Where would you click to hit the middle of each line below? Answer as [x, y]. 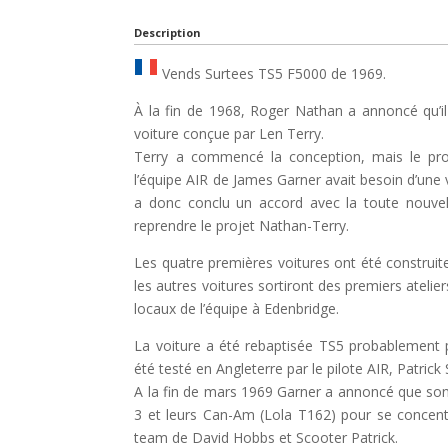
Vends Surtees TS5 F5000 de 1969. [272, 73]
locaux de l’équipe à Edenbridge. [237, 308]
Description [168, 32]
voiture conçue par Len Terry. [229, 133]
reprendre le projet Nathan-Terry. [242, 225]
